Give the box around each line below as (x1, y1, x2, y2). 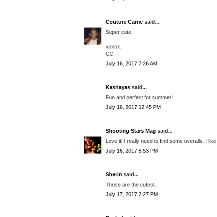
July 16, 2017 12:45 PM (106, 104, 161, 110)
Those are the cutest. (106, 181, 156, 187)
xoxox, (106, 43, 122, 49)
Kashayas (106, 84, 130, 91)
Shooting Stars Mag (106, 128, 156, 134)
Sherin (106, 171, 122, 178)
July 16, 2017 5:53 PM (106, 148, 158, 154)
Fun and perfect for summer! (106, 94, 173, 100)
